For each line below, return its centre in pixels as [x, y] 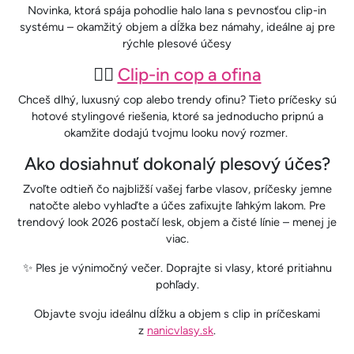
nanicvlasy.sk [180, 330]
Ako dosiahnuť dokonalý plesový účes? [177, 164]
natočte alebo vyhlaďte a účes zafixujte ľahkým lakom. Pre [177, 205]
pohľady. [177, 284]
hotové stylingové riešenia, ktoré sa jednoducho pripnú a [177, 116]
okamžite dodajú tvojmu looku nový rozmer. [177, 132]
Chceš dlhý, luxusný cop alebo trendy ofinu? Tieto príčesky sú [177, 99]
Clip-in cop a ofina [189, 74]
